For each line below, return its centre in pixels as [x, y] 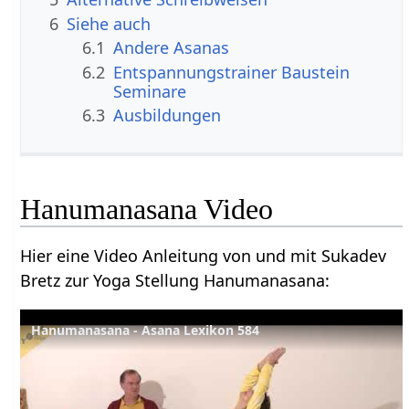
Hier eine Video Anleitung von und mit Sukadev [204, 256]
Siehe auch [109, 23]
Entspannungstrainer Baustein [232, 72]
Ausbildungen [168, 115]
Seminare [150, 91]
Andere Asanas [172, 48]
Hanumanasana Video [147, 210]
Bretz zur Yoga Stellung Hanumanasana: [175, 281]
